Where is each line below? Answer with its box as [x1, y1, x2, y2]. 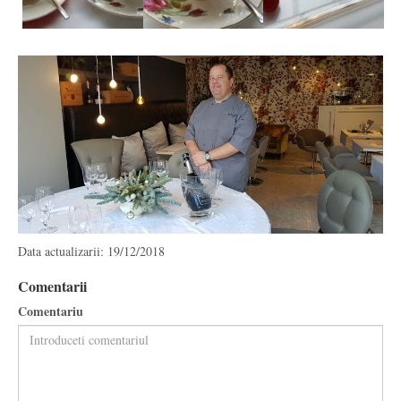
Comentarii [18, 275, 87, 296]
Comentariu [18, 301, 83, 320]
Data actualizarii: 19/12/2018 [18, 242, 165, 260]
